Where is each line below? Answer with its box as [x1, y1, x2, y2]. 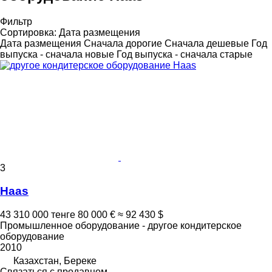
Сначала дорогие [84, 38, 162, 49]
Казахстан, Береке [13, 256, 97, 267]
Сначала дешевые [165, 38, 249, 49]
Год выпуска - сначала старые [117, 49, 253, 59]
